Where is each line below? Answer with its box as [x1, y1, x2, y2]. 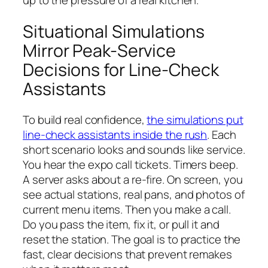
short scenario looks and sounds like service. [23, 142, 245, 158]
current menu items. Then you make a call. [23, 202, 231, 218]
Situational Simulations [23, 19, 205, 43]
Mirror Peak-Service [23, 38, 176, 62]
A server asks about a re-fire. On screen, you [23, 172, 243, 188]
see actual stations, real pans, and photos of [23, 187, 245, 203]
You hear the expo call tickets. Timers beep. [23, 157, 238, 173]
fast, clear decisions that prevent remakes [23, 246, 232, 263]
